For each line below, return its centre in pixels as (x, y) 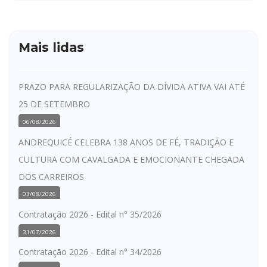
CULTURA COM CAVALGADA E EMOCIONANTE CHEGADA (131, 159)
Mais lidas (51, 48)
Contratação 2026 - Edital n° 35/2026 (90, 215)
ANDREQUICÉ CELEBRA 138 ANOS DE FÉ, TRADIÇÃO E (126, 142)
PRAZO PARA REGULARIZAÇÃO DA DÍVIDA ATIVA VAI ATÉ (132, 87)
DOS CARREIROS (51, 176)
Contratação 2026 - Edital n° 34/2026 (90, 252)
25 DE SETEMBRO (54, 104)
